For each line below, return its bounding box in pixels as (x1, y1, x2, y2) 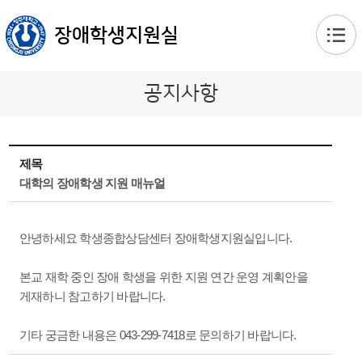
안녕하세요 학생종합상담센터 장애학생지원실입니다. (19, 231, 293, 245)
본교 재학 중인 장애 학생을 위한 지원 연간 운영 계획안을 (19, 270, 308, 284)
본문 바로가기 (145, 2, 217, 16)
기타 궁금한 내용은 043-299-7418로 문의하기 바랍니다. (19, 328, 297, 342)
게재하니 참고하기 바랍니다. (19, 289, 166, 303)
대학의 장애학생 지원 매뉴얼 (19, 176, 166, 190)
